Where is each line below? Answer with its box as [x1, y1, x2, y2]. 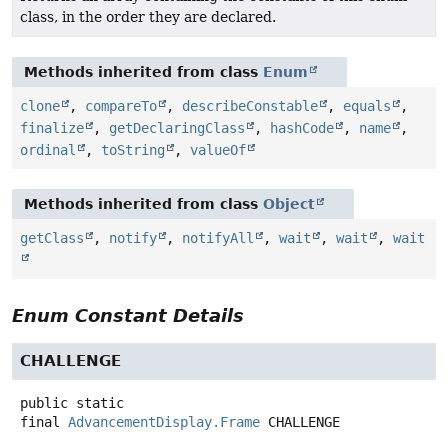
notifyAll [182, 229, 254, 246]
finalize [20, 119, 84, 136]
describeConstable [182, 97, 318, 114]
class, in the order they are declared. [20, 8, 276, 25]
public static [20, 394, 124, 411]
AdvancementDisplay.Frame [68, 413, 260, 430]
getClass [20, 229, 84, 246]
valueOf [190, 141, 246, 158]
